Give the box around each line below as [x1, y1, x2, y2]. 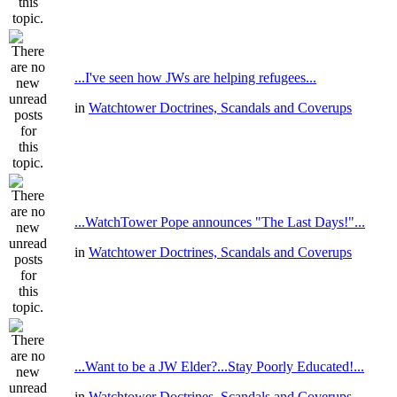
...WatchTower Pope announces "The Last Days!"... [74, 214, 365, 230]
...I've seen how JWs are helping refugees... [74, 70, 316, 85]
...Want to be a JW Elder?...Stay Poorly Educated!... [74, 359, 364, 374]
